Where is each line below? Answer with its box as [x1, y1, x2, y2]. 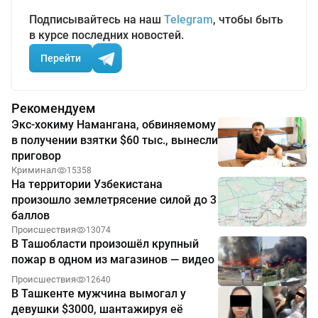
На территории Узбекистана [11, 177, 163, 192]
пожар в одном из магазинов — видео [11, 253, 214, 267]
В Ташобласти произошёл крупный [11, 237, 199, 251]
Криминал [11, 165, 57, 176]
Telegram [164, 13, 213, 27]
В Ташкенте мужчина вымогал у [11, 287, 186, 301]
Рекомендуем [11, 101, 96, 116]
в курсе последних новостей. [29, 28, 184, 43]
